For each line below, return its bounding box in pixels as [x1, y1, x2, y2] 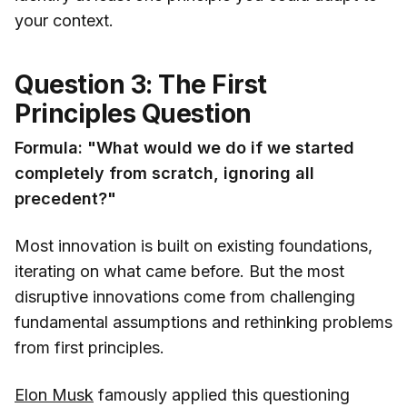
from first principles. [15, 338, 164, 358]
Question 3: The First [15, 69, 267, 101]
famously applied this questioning [94, 385, 350, 405]
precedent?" [15, 189, 116, 209]
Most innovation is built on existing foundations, [15, 236, 372, 256]
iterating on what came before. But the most [15, 262, 344, 282]
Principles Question [15, 98, 252, 130]
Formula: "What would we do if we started [15, 138, 354, 158]
